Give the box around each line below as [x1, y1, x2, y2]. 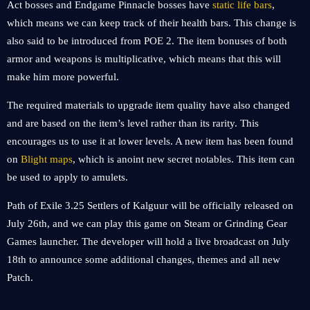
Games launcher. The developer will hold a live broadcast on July [7, 236, 290, 247]
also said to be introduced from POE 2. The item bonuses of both [7, 35, 287, 46]
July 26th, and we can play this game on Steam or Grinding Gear [7, 218, 287, 229]
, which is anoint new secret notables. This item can [73, 154, 295, 165]
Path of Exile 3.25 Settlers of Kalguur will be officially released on [7, 200, 293, 211]
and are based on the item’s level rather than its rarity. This [7, 118, 259, 129]
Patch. [7, 272, 33, 283]
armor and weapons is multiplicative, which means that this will [7, 53, 281, 64]
